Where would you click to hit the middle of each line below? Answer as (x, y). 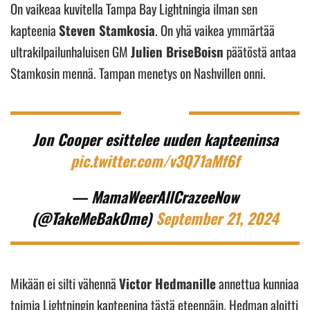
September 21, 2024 (217, 218)
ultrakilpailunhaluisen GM (71, 51)
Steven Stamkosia (107, 29)
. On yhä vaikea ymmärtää (215, 29)
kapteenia (35, 29)
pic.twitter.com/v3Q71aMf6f (155, 160)
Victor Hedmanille (167, 283)
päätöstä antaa (260, 51)
